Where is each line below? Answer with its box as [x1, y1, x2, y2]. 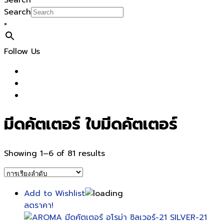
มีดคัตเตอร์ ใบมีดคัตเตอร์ [4, 112, 177, 137]
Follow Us [4, 45, 40, 57]
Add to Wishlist [24, 187, 85, 199]
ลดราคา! [24, 199, 53, 211]
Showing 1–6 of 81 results [4, 147, 105, 159]
